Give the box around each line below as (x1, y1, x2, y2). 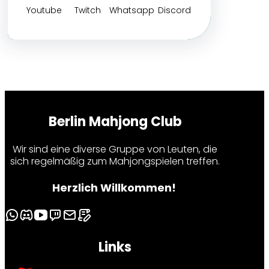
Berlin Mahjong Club (48, 112, 182, 131)
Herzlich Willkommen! (52, 180, 178, 196)
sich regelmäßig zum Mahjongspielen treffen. (10, 154, 220, 169)
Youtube (26, 4, 62, 17)
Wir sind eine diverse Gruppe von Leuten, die (13, 142, 218, 157)
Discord (157, 4, 191, 17)
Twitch (74, 4, 101, 17)
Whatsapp (109, 4, 154, 17)
